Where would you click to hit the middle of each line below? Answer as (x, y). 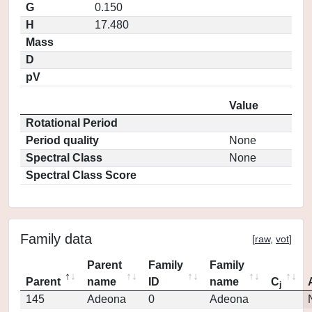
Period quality (62, 140)
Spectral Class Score (81, 175)
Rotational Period (72, 123)
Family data (56, 239)
